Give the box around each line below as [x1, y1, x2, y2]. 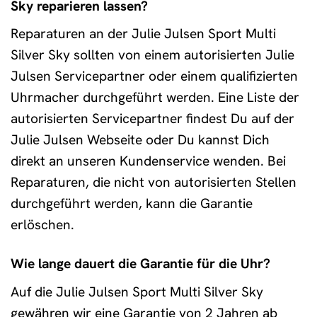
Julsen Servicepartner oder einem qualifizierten [11, 67, 298, 86]
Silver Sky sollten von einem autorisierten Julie [11, 46, 294, 64]
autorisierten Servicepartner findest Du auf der [11, 110, 294, 128]
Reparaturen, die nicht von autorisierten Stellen [11, 173, 296, 192]
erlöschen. [11, 216, 74, 234]
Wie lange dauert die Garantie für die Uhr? [11, 255, 270, 273]
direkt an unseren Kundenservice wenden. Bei [11, 152, 286, 171]
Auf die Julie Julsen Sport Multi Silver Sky [11, 282, 263, 301]
